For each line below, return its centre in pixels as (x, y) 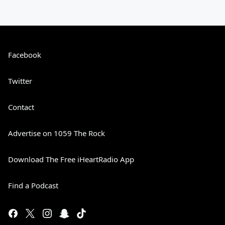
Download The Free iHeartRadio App (71, 159)
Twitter (20, 81)
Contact (21, 107)
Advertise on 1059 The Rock (57, 133)
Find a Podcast (33, 185)
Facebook (25, 54)
